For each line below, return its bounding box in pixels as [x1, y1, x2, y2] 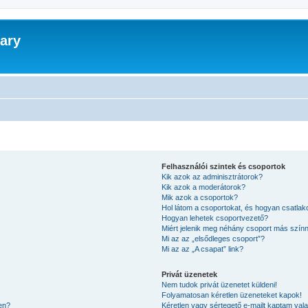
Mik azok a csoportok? [162, 192, 239, 201]
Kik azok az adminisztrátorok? [162, 172, 263, 181]
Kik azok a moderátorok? [162, 182, 246, 191]
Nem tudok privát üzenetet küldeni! [162, 280, 278, 289]
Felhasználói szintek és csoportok [162, 162, 286, 170]
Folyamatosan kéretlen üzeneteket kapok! [162, 290, 302, 299]
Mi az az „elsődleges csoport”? [162, 234, 265, 243]
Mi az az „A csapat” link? [162, 244, 244, 253]
